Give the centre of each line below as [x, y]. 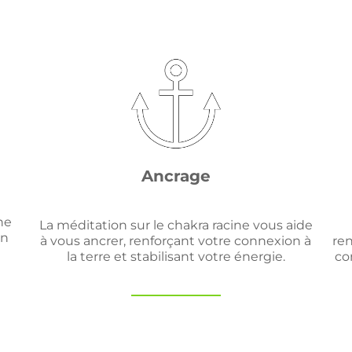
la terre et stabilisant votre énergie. [176, 257]
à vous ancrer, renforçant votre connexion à [176, 241]
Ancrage [176, 176]
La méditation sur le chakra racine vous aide [176, 225]
